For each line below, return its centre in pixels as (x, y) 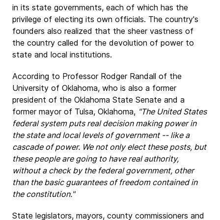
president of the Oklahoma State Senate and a (98, 100)
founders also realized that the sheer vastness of (103, 31)
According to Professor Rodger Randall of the (97, 76)
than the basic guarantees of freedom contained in (105, 182)
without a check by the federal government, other (103, 170)
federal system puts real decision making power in (104, 123)
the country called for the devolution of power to (103, 43)
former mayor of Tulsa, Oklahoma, (75, 111)
